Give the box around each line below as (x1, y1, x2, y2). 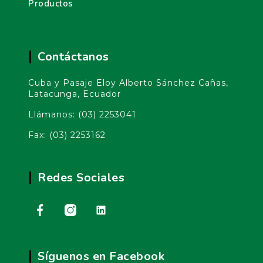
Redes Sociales (38, 170, 124, 186)
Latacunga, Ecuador (28, 89, 121, 99)
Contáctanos (38, 49, 109, 65)
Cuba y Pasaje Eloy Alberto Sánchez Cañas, (28, 77, 228, 88)
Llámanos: (28, 109, 78, 120)
